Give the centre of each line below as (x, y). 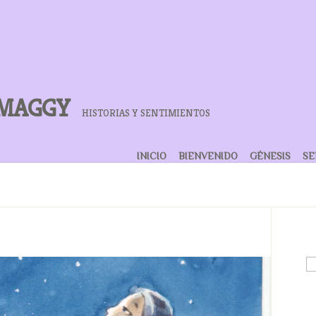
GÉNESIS (270, 156)
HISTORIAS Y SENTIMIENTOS (146, 113)
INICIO (152, 156)
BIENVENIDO (208, 156)
